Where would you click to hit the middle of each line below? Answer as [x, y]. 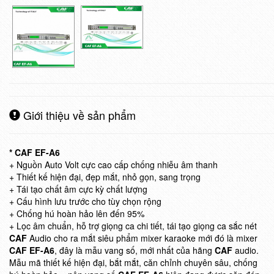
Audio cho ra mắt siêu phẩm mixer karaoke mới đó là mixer [143, 238]
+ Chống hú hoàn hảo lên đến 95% [77, 213]
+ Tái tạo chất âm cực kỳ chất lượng [78, 189]
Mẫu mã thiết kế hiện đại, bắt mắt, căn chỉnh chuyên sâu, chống [133, 262]
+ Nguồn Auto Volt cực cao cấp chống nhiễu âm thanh [113, 165]
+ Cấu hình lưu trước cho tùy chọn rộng [85, 201]
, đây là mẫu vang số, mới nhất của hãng [135, 250]
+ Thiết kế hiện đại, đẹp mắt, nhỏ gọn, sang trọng [105, 177]
